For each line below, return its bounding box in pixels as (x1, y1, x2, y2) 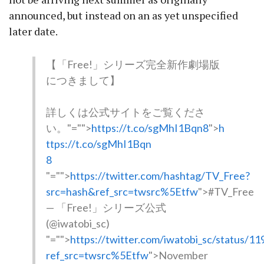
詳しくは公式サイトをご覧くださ (45, 105, 205, 118)
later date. (9, 24, 58, 38)
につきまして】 (45, 73, 120, 87)
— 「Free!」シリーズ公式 (45, 200, 166, 214)
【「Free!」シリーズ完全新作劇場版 (45, 57, 220, 71)
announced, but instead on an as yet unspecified (9, 8, 238, 22)
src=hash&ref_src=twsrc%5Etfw (45, 184, 198, 198)
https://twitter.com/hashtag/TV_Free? (70, 169, 250, 182)
